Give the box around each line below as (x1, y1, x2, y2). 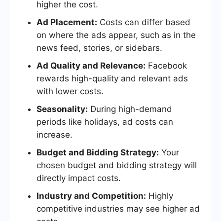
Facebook (146, 60, 187, 71)
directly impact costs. (37, 173, 121, 183)
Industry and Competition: (37, 190, 146, 201)
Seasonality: (37, 104, 88, 114)
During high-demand (88, 104, 172, 114)
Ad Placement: (37, 17, 97, 27)
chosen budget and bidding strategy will (37, 160, 197, 170)
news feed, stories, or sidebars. (37, 42, 162, 53)
